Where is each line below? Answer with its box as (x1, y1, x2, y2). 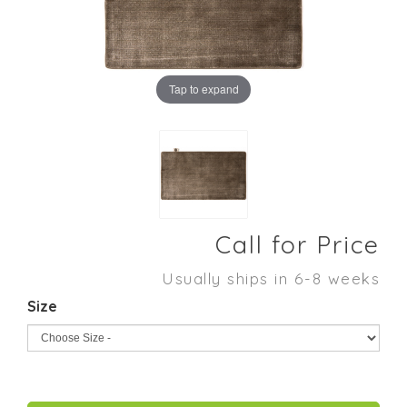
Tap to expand (168, 81, 239, 97)
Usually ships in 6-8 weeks (162, 268, 380, 288)
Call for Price (215, 228, 380, 260)
